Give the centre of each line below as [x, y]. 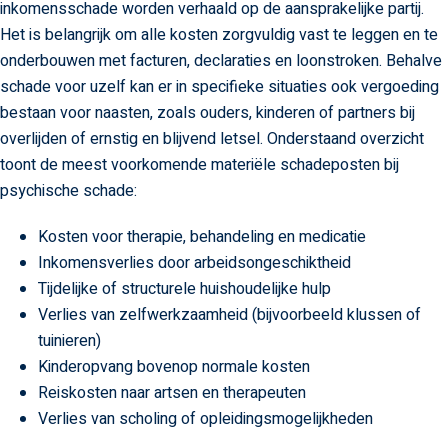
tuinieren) [69, 340]
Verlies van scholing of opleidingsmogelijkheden [205, 418]
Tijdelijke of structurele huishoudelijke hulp [184, 288]
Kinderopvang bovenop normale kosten [173, 366]
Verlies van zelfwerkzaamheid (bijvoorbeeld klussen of [229, 314]
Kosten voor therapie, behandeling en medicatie [201, 236]
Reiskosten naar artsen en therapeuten [171, 392]
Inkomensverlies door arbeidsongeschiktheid [194, 262]
